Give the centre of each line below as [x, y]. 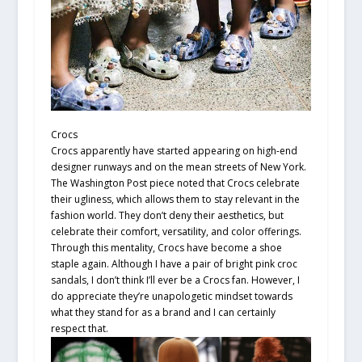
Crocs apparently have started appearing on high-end [174, 151]
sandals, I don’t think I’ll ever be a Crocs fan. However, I [175, 280]
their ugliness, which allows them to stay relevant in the [175, 200]
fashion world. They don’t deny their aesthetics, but [167, 216]
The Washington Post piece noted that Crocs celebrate [175, 183]
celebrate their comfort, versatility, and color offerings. [176, 232]
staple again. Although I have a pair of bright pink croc [174, 264]
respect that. [79, 329]
